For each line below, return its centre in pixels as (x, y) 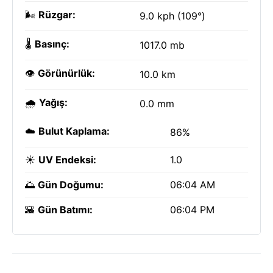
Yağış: (53, 102)
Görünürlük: (66, 73)
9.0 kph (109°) (172, 16)
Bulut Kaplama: (74, 131)
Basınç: (52, 44)
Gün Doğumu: (71, 185)
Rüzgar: (57, 15)
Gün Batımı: (65, 210)
